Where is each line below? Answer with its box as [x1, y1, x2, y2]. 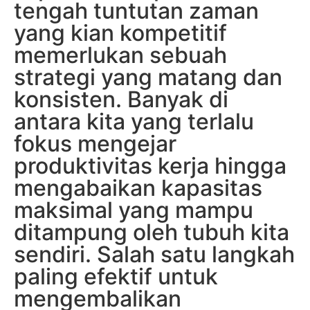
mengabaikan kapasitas [14, 174, 262, 201]
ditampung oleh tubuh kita [14, 219, 289, 246]
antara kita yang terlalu [14, 108, 254, 135]
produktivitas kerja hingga [14, 152, 286, 179]
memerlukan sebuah [14, 42, 227, 69]
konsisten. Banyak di [14, 86, 228, 113]
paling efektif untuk [14, 263, 218, 290]
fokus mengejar [14, 130, 176, 157]
